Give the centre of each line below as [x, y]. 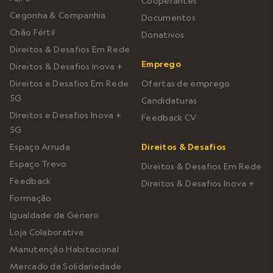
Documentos [168, 17]
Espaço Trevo [38, 164]
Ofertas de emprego [186, 83]
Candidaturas [169, 100]
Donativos [163, 34]
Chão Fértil [33, 32]
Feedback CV [169, 117]
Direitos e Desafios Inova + [66, 115]
